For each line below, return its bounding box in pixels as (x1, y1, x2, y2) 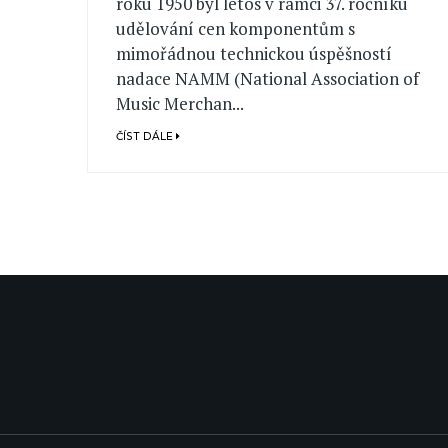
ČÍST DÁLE (116, 129, 177, 143)
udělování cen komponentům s (116, 16, 356, 40)
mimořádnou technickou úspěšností (116, 41, 393, 65)
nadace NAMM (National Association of (116, 66, 420, 90)
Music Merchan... (116, 91, 245, 115)
